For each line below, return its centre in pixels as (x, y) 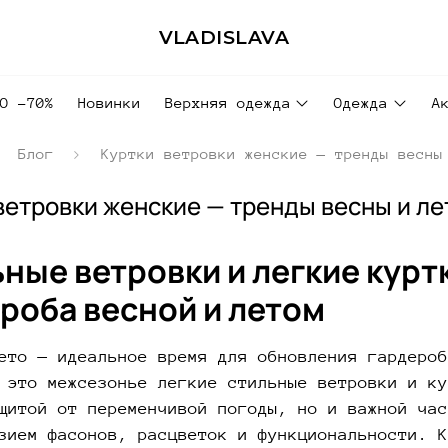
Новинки (110, 102)
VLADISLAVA (224, 37)
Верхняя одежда (228, 102)
